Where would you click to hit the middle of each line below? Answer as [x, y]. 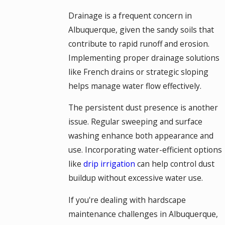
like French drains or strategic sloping [138, 72]
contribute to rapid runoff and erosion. [139, 43]
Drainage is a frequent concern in [130, 15]
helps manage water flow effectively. [135, 86]
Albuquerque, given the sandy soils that [141, 29]
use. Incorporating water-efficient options [145, 150]
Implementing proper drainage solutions [144, 58]
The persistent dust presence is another [143, 108]
